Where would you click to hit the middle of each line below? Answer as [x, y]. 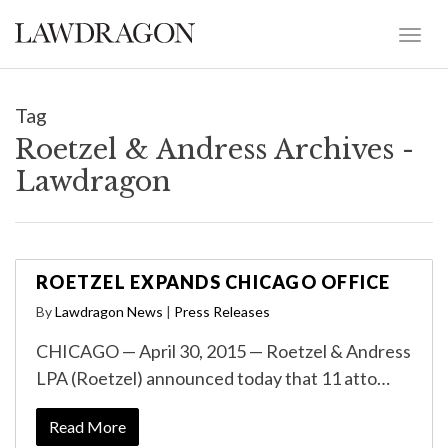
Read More [87, 426]
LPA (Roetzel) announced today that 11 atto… [213, 378]
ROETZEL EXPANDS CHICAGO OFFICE [213, 282]
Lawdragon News [109, 311]
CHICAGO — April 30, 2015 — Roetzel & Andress [223, 351]
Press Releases [222, 311]
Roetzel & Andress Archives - [214, 149]
